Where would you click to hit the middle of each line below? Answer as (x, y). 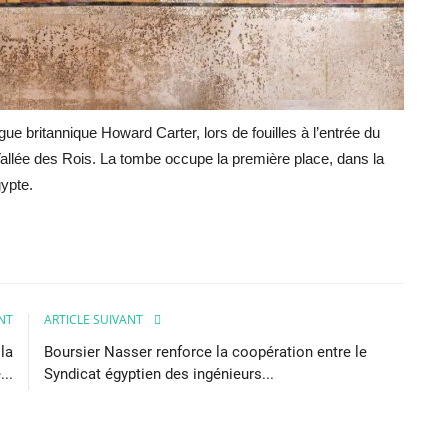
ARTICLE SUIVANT (93, 319)
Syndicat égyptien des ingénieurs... (159, 373)
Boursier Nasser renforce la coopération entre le (205, 351)
